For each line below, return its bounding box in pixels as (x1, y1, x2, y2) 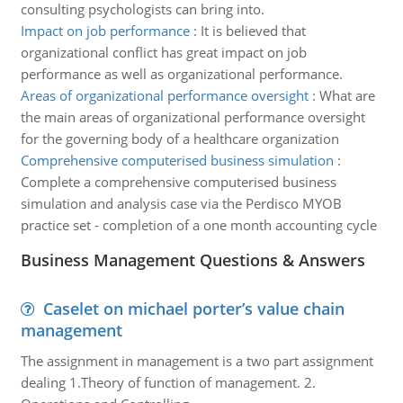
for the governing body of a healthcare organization (20, 130, 339, 148)
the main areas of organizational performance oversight (20, 108, 365, 126)
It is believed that (200, 22, 306, 40)
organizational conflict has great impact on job (20, 43, 307, 61)
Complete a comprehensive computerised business (20, 173, 336, 191)
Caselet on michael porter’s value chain (42, 298, 345, 319)
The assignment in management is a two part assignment (20, 352, 373, 370)
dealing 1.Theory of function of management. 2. (20, 373, 316, 391)
